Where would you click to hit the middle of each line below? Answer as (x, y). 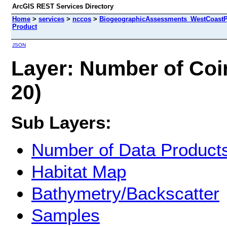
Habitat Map (79, 172)
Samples (66, 215)
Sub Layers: (61, 122)
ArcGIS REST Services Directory (63, 6)
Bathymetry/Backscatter (125, 194)
